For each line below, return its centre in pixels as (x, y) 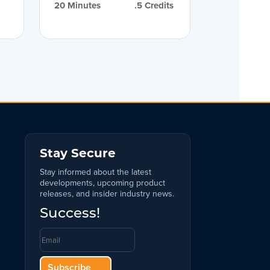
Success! (70, 214)
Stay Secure (77, 154)
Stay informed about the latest (95, 171)
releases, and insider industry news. (107, 193)
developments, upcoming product (102, 182)
